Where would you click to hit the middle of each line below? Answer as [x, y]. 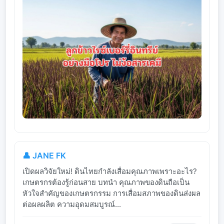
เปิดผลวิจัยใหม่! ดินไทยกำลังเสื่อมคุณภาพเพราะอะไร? [110, 171]
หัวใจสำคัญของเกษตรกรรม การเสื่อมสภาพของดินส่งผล [111, 193]
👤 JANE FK [44, 155]
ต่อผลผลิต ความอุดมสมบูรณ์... [72, 204]
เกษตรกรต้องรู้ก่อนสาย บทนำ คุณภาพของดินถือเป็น [106, 182]
